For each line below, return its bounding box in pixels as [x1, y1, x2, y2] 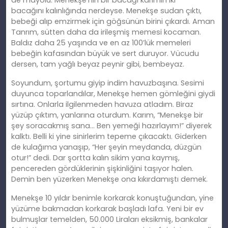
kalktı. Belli [11, 131, 49, 142]
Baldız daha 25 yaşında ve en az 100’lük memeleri [11, 38, 191, 48]
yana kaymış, [129, 153, 180, 163]
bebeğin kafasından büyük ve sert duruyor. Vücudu [11, 48, 199, 59]
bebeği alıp [11, 16, 54, 27]
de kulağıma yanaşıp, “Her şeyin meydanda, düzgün [11, 142, 202, 153]
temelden [50, 214, 85, 225]
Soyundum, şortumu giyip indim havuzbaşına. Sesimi [11, 78, 204, 89]
